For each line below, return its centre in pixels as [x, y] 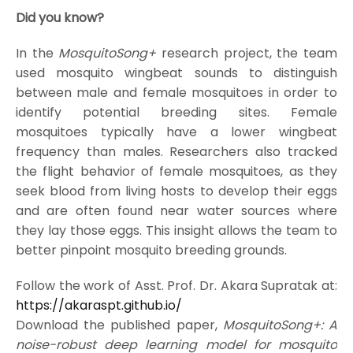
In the [37, 53]
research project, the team [247, 53]
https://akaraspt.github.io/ [98, 305]
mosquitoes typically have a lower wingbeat [176, 132]
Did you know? [59, 17]
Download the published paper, [119, 325]
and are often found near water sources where [176, 210]
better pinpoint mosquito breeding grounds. [151, 250]
